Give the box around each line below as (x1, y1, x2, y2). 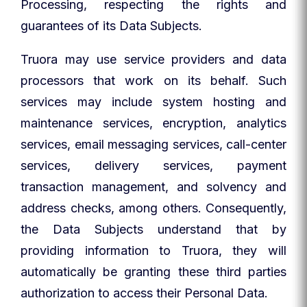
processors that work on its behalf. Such (21, 73, 286, 88)
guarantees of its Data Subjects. (21, 19, 202, 33)
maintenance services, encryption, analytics (21, 116, 286, 130)
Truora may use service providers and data (21, 52, 286, 66)
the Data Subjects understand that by (21, 222, 286, 236)
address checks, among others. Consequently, (21, 201, 286, 215)
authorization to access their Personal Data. (21, 286, 268, 300)
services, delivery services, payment (21, 158, 286, 173)
